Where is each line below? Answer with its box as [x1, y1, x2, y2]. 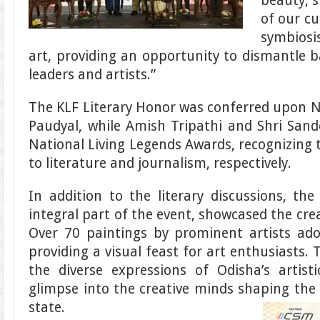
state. [29, 299, 66, 316]
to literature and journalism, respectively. [29, 155, 292, 171]
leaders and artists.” [29, 66, 156, 83]
